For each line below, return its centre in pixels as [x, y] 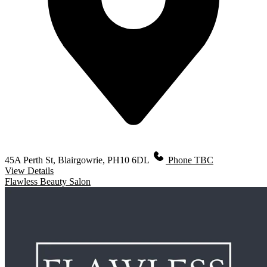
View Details [29, 170]
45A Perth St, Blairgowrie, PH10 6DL [78, 160]
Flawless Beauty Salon [48, 181]
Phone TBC [191, 160]
